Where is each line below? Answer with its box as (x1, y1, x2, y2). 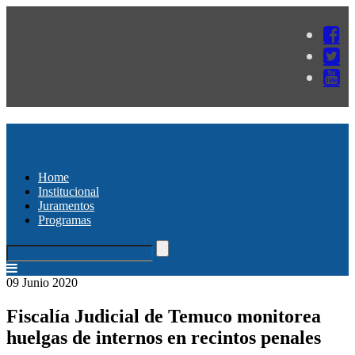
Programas (38, 212, 91, 227)
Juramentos (38, 198, 94, 212)
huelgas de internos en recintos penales (6, 326, 321, 348)
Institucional (38, 184, 99, 198)
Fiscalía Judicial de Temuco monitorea (6, 305, 321, 326)
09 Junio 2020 (6, 275, 78, 289)
